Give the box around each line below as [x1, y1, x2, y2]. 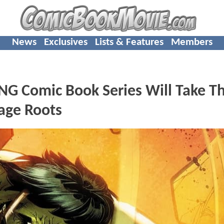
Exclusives [43, 36, 87, 47]
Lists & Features [94, 36, 163, 47]
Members [170, 36, 212, 47]
